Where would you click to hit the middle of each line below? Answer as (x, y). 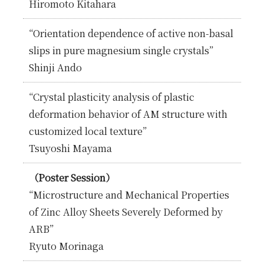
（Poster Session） (72, 177)
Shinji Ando (55, 67)
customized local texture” (88, 131)
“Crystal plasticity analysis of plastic (111, 97)
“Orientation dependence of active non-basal (131, 33)
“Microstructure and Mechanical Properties (129, 194)
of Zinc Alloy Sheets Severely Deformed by (126, 212)
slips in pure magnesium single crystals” (121, 50)
